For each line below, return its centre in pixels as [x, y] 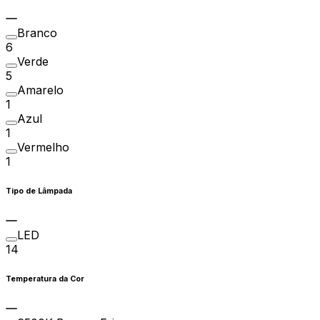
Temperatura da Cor [45, 279]
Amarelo [40, 90]
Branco [37, 33]
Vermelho [43, 147]
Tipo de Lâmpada [39, 191]
